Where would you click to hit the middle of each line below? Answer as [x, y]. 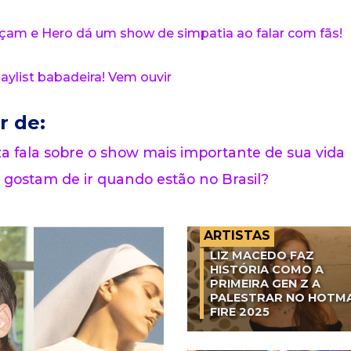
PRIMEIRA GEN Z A [265, 284]
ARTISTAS [237, 236]
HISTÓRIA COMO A [267, 270]
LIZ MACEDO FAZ [262, 256]
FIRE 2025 [240, 312]
